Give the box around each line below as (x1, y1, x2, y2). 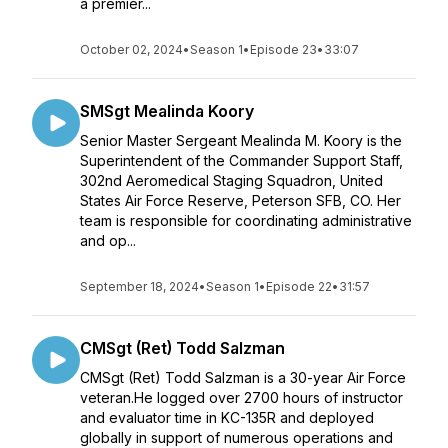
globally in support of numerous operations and (80, 429, 393, 446)
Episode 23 (250, 42, 317, 57)
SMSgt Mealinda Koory (80, 101, 254, 121)
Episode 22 (266, 279, 332, 294)
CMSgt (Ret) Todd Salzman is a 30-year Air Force (80, 369, 406, 386)
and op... (80, 232, 136, 249)
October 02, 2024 (80, 42, 183, 57)
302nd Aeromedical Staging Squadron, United (80, 172, 383, 189)
